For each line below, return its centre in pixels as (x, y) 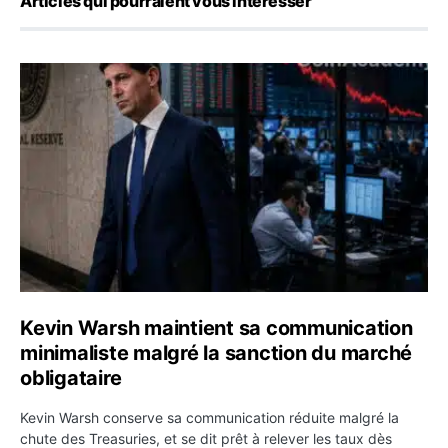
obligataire (71, 377)
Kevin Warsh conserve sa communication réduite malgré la (209, 417)
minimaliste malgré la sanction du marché (216, 352)
